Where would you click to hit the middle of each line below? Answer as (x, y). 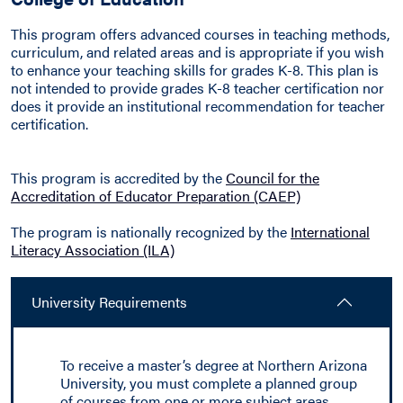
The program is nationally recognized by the (151, 232)
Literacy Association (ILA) (93, 250)
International (330, 232)
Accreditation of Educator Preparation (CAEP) (156, 196)
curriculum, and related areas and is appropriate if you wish (197, 52)
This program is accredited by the (118, 178)
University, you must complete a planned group (209, 383)
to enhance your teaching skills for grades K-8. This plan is (195, 70)
